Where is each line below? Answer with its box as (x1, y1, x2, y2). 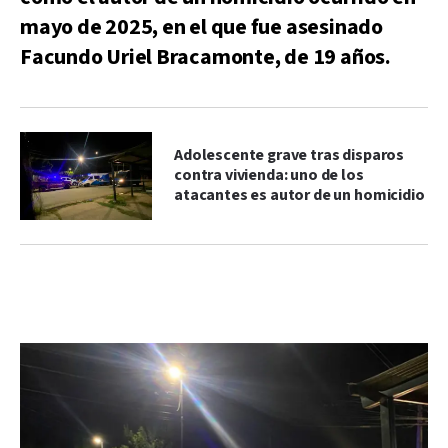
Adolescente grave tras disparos (174, 144, 405, 166)
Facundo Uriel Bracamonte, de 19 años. (20, 42, 391, 72)
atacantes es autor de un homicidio (174, 184, 425, 206)
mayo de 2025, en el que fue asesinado (20, 12, 383, 42)
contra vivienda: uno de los (174, 164, 364, 186)
